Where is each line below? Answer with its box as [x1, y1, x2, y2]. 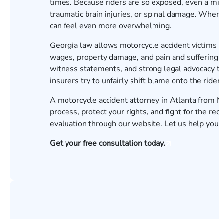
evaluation [50, 118, 87, 129]
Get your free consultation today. [50, 138, 165, 149]
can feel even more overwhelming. [50, 21, 172, 31]
